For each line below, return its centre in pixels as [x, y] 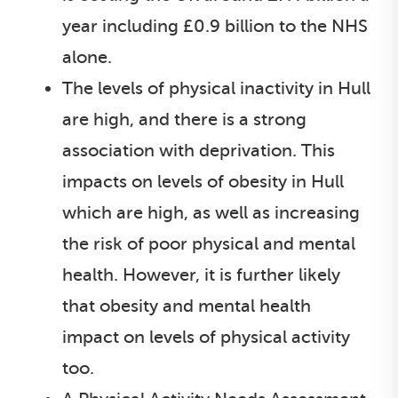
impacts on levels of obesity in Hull [203, 182]
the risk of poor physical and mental [209, 244]
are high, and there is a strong [184, 119]
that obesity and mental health [187, 306]
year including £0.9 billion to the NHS [215, 26]
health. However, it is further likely [201, 275]
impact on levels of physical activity [206, 337]
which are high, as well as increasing [211, 213]
